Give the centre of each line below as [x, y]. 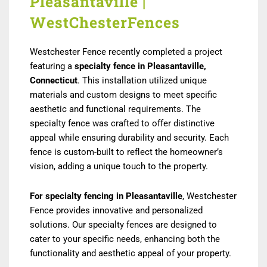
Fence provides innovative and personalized [116, 211]
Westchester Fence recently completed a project [126, 52]
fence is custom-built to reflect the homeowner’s [126, 152]
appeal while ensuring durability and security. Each [129, 138]
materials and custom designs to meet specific [123, 95]
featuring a [52, 66]
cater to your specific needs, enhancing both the [125, 239]
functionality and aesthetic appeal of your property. [131, 254]
